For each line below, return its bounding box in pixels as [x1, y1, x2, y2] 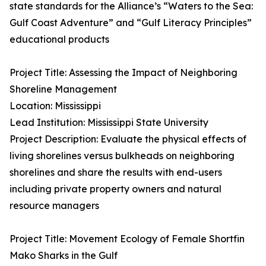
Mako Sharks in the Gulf [9, 249, 118, 262]
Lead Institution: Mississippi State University [9, 116, 208, 129]
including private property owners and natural [9, 183, 221, 195]
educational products [9, 33, 109, 46]
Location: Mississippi [9, 100, 101, 112]
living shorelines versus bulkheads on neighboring [9, 150, 235, 162]
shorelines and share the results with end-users [9, 166, 222, 179]
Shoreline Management [9, 83, 117, 96]
